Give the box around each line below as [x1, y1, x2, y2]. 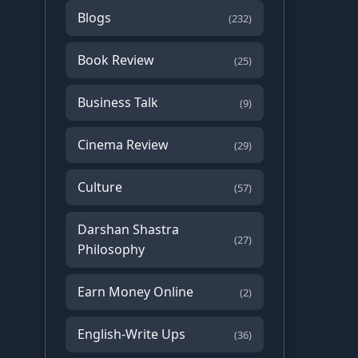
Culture [78, 178, 122, 197]
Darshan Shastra [78, 221, 179, 239]
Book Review [78, 51, 154, 70]
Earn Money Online [78, 283, 193, 301]
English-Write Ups [78, 325, 185, 344]
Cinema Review [78, 136, 169, 154]
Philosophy [78, 241, 145, 259]
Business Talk [78, 93, 158, 112]
